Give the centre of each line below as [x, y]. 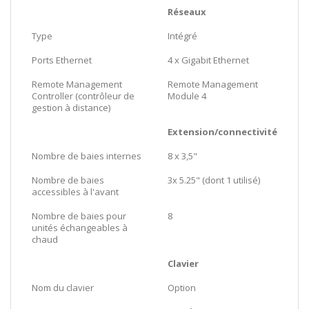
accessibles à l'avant [75, 191]
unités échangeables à [80, 227]
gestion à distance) [71, 107]
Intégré [182, 36]
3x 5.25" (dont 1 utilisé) [214, 180]
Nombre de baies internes [87, 156]
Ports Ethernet [62, 60]
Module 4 [187, 96]
